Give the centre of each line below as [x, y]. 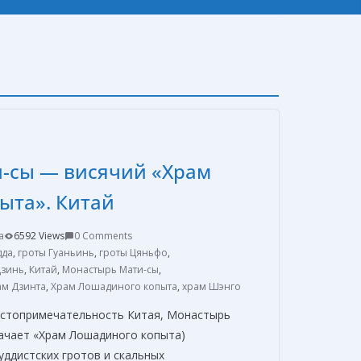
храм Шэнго [212, 287]
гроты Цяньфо [133, 253]
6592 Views [39, 236]
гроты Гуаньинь [56, 253]
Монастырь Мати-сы [110, 270]
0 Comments [103, 236]
